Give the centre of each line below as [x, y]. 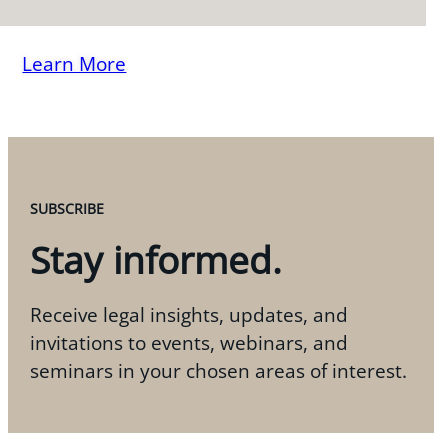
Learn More [74, 63]
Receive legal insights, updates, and [189, 314]
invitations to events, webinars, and [189, 342]
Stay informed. [156, 259]
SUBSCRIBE [67, 208]
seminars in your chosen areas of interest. [219, 370]
